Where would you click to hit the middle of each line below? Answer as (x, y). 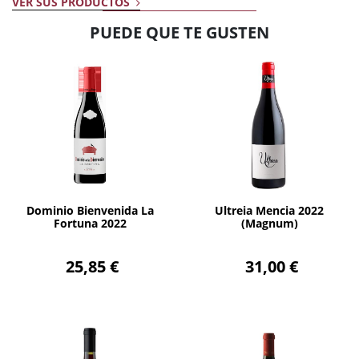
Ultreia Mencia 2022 (269, 210)
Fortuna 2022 (90, 223)
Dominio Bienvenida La (90, 210)
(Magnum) (269, 223)
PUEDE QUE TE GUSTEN (179, 32)
